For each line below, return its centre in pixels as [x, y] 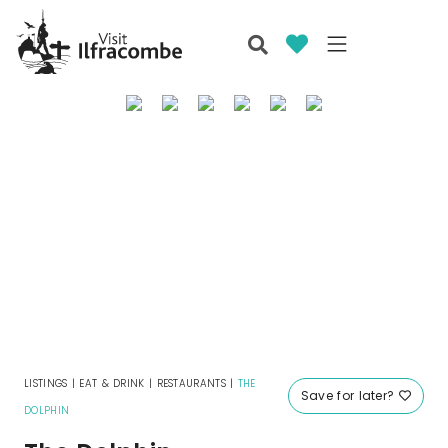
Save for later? [349, 396]
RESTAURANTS [191, 384]
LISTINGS [46, 384]
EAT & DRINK [112, 384]
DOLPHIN [47, 411]
